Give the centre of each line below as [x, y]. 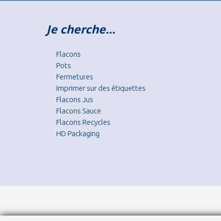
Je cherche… [81, 29]
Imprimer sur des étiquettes [101, 88]
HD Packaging [78, 133]
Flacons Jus [75, 99]
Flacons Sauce [79, 111]
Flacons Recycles [83, 122]
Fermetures [75, 77]
